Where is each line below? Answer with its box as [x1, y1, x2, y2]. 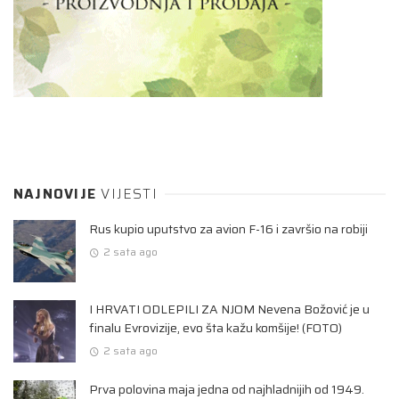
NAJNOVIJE [13, 183, 102, 206]
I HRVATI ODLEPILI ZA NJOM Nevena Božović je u [89, 299, 370, 320]
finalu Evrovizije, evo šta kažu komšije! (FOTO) [89, 318, 342, 338]
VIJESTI [101, 183, 158, 206]
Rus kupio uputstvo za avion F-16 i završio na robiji [89, 219, 368, 240]
